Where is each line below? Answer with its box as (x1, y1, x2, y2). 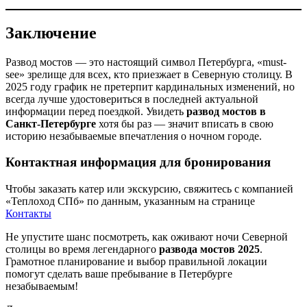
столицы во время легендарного (5, 243, 159, 256)
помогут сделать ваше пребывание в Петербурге (5, 268, 232, 280)
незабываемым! (5, 280, 78, 293)
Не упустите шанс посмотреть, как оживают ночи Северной (5, 231, 288, 243)
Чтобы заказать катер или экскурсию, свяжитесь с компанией (5, 183, 293, 195)
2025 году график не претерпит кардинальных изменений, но (5, 80, 295, 93)
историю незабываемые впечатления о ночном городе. (5, 130, 262, 142)
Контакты (5, 208, 51, 220)
